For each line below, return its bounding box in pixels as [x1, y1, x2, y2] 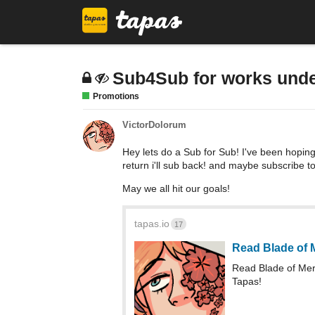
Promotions [93, 91, 139, 101]
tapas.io [134, 218, 169, 229]
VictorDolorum [122, 120, 186, 130]
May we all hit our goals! [122, 183, 230, 194]
